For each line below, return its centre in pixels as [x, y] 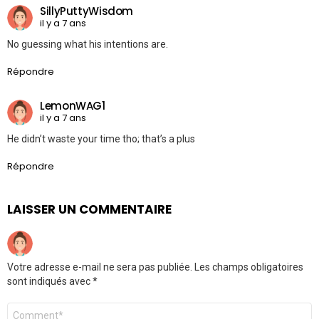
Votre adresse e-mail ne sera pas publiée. [100, 267]
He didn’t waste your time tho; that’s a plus [101, 138]
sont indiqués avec [50, 281]
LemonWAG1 [73, 106]
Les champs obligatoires [248, 267]
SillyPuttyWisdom [87, 11]
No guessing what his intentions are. [88, 44]
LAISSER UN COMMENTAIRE [89, 209]
